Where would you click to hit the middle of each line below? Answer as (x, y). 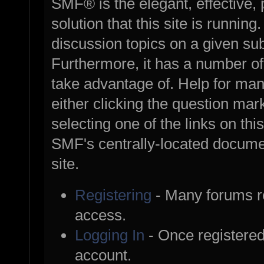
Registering (113, 195)
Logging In (110, 235)
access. (101, 215)
